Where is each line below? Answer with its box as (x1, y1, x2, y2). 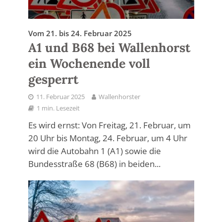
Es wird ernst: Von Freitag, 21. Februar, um (28, 119, 191, 131)
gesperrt (28, 71, 78, 88)
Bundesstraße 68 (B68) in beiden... (28, 158, 161, 170)
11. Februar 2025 (36, 93, 85, 102)
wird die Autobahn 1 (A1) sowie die (28, 145, 161, 157)
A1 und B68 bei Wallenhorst (28, 40, 190, 56)
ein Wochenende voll (28, 55, 150, 72)
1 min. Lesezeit (36, 104, 80, 113)
